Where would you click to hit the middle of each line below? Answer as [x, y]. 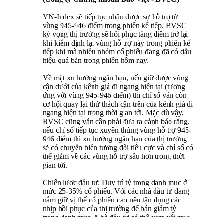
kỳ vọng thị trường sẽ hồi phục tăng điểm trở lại [115, 34]
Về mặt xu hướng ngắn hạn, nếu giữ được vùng [116, 78]
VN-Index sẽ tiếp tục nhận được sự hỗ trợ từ [110, 17]
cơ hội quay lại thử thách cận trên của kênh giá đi [118, 104]
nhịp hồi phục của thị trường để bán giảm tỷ [109, 209]
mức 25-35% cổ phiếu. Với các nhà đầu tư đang [116, 191]
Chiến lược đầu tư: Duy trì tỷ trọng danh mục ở [115, 183]
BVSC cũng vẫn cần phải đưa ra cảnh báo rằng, [116, 122]
